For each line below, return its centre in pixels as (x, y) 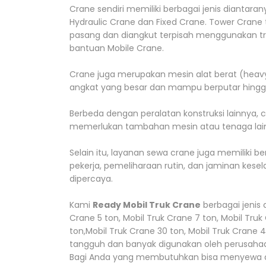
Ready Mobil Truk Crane (147, 205)
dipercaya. (91, 179)
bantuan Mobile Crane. (117, 48)
